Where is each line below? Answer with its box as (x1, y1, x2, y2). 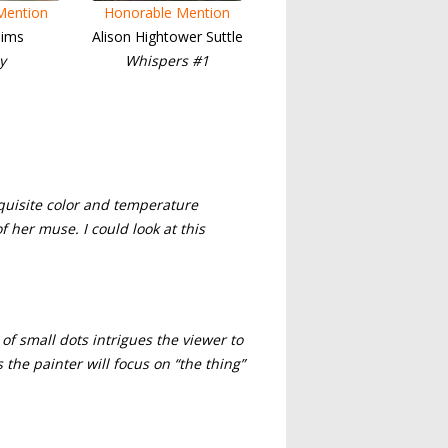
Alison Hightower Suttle (91, 27, 243, 46)
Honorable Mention (104, 3, 230, 22)
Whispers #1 (125, 51, 209, 70)
